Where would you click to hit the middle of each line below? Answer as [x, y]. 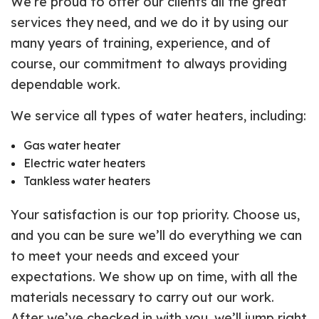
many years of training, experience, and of [141, 43]
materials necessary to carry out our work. [142, 297]
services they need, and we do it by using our [150, 22]
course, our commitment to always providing [149, 63]
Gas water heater [72, 145]
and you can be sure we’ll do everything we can [156, 235]
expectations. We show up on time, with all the [154, 276]
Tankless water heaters [87, 181]
